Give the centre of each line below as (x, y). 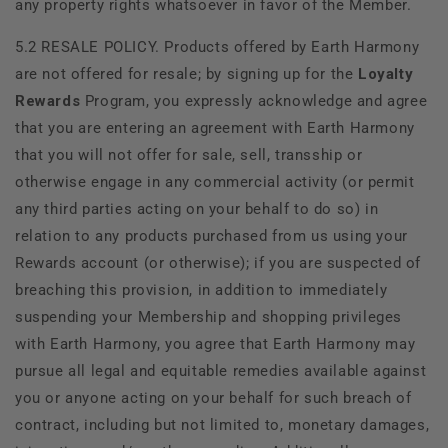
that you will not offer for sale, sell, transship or (189, 154)
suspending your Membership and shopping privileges (209, 316)
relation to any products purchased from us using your (211, 235)
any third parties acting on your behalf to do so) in (197, 208)
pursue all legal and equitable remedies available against (221, 370)
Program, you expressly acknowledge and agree (254, 100)
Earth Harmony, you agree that (162, 343)
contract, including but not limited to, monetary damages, (222, 424)
